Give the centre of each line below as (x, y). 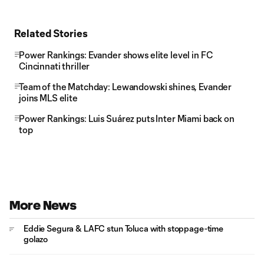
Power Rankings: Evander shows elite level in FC (116, 55)
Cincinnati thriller (55, 66)
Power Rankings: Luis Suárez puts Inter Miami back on (127, 118)
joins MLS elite (48, 98)
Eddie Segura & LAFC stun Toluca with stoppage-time (123, 228)
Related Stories (51, 33)
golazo (36, 239)
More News (43, 205)
